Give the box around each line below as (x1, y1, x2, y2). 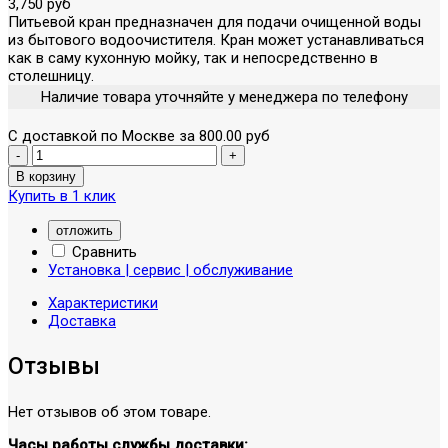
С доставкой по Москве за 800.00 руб (8, 126, 270, 145)
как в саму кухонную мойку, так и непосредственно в (8, 48, 378, 67)
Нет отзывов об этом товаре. (8, 402, 211, 421)
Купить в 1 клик (8, 186, 116, 205)
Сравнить (68, 242, 137, 261)
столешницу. (8, 66, 94, 85)
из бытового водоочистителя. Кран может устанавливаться (8, 30, 424, 49)
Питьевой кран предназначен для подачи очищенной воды (8, 12, 421, 31)
